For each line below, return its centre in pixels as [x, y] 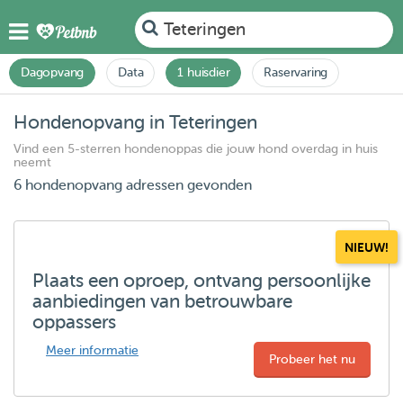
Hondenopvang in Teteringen [135, 122]
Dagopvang [53, 72]
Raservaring [296, 72]
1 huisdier [204, 72]
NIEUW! [367, 247]
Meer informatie [92, 350]
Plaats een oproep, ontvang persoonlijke [201, 281]
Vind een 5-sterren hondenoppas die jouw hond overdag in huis [196, 149]
